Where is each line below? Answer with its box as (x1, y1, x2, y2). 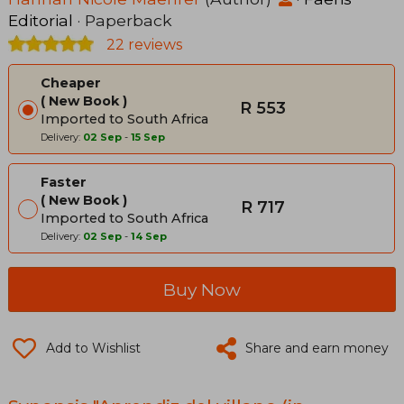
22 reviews (103, 35, 182, 53)
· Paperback (73, 10, 172, 30)
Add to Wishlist (46, 339, 141, 356)
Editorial (8, 10, 73, 30)
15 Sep (131, 130, 165, 143)
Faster (41, 173, 87, 190)
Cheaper (41, 74, 101, 91)
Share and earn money (245, 339, 389, 356)
